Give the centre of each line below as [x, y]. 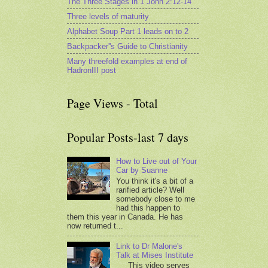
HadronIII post [92, 70]
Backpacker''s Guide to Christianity [127, 46]
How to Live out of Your [157, 162]
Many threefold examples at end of [127, 61]
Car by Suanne [142, 170]
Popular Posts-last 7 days [128, 137]
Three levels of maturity [108, 16]
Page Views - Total [112, 103]
